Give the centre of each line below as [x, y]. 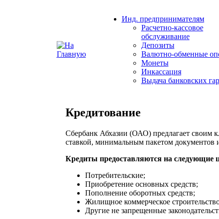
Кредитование [103, 112]
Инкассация [161, 72]
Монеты [155, 63]
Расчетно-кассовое [172, 28]
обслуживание [165, 36]
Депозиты [158, 45]
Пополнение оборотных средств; [140, 193]
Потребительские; [115, 175]
